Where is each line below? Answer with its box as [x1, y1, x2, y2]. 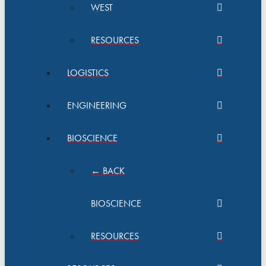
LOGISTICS [67, 66, 109, 80]
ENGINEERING [67, 99, 126, 112]
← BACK [91, 164, 125, 178]
